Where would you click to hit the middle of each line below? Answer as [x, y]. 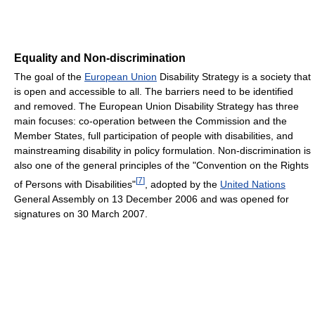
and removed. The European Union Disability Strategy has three [156, 106]
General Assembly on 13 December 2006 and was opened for [152, 199]
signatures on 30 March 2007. [81, 213]
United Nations [253, 184]
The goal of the [49, 76]
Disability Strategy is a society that [234, 76]
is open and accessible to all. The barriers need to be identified [154, 91]
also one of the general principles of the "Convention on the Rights [161, 165]
